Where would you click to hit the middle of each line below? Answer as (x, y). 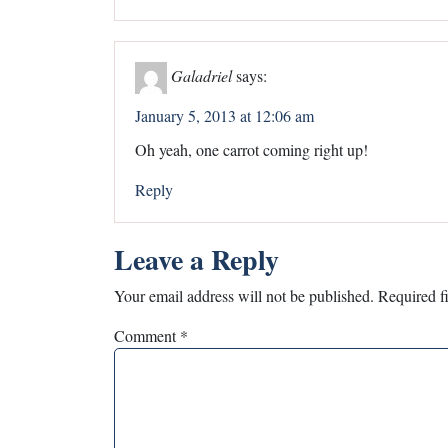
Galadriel (201, 75)
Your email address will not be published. (244, 295)
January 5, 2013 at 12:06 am (224, 115)
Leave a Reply (196, 259)
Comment (147, 335)
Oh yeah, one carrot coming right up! (251, 149)
